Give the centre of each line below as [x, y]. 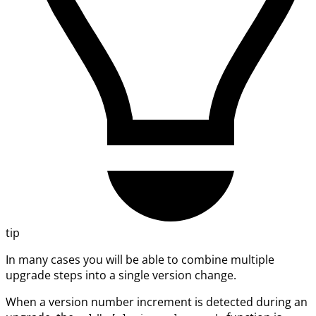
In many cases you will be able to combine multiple [140, 260]
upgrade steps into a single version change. [121, 275]
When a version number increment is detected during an [157, 302]
